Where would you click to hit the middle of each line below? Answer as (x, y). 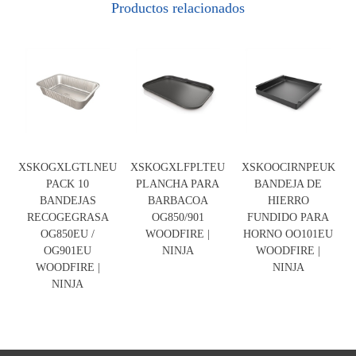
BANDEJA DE (288, 183)
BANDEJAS (68, 200)
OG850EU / (68, 233)
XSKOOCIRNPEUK (288, 166)
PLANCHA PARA (178, 183)
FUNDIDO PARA (288, 217)
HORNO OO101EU (288, 233)
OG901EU (68, 250)
